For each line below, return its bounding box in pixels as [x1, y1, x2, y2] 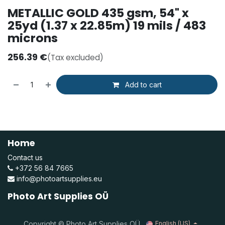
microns [8, 30, 58, 47]
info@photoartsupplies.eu [17, 174, 102, 183]
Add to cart [123, 80, 162, 89]
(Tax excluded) [47, 52, 103, 63]
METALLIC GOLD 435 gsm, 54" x [8, 5, 189, 22]
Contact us [8, 153, 43, 162]
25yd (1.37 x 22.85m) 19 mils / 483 [8, 17, 206, 34]
